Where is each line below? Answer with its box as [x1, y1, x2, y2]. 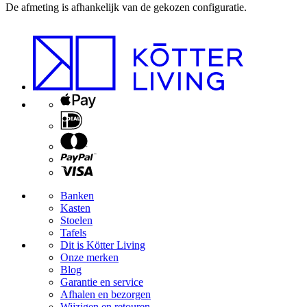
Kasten [60, 201, 90, 214]
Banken [60, 189, 94, 201]
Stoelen [60, 214, 93, 226]
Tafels [60, 226, 86, 238]
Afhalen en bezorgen [60, 288, 151, 300]
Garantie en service [60, 275, 143, 288]
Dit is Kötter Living [60, 238, 145, 251]
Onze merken [60, 251, 119, 263]
